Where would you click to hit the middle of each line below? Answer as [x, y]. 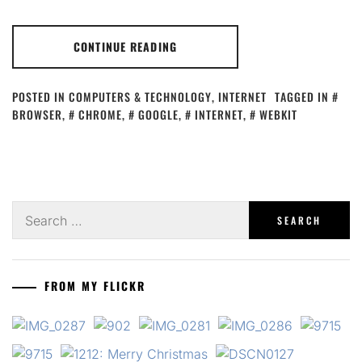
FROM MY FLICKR [95, 286]
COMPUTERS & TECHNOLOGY [140, 97]
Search [32, 210]
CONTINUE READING [125, 46]
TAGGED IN [303, 97]
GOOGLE [158, 114]
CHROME [100, 114]
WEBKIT [278, 114]
